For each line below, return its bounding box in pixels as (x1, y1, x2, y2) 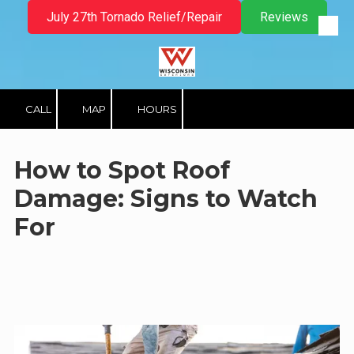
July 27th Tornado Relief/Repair (46, 9, 222, 24)
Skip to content (28, 28, 100, 42)
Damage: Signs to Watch (14, 184, 318, 213)
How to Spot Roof (14, 156, 230, 185)
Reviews (259, 9, 308, 24)
